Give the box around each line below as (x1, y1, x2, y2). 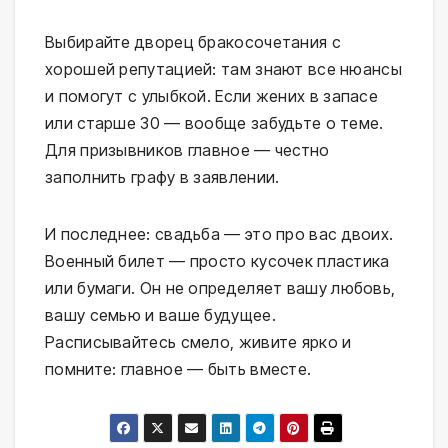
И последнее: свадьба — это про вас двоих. (45, 223, 394, 244)
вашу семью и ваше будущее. (45, 304, 276, 325)
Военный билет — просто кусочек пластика (45, 250, 390, 271)
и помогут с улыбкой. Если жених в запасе (45, 85, 378, 106)
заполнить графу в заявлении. (45, 166, 280, 187)
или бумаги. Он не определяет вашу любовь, (45, 277, 396, 298)
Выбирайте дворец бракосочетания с (45, 31, 341, 52)
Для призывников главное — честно (45, 139, 330, 160)
